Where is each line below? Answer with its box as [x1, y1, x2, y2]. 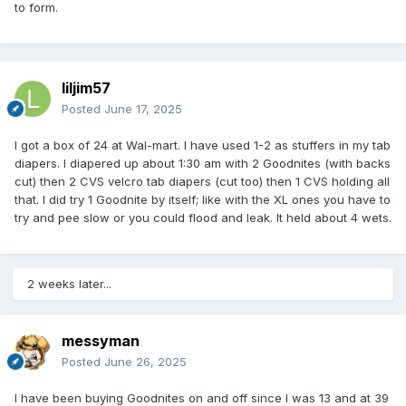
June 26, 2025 [104, 353, 187, 369]
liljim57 [62, 78, 111, 97]
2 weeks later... [27, 275, 111, 291]
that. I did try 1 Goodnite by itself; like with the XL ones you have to [14, 191, 391, 207]
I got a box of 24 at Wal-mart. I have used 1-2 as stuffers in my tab [14, 137, 391, 152]
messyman [62, 331, 140, 350]
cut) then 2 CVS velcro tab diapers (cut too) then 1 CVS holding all [14, 173, 390, 188]
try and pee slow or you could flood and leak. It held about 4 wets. [14, 209, 391, 225]
